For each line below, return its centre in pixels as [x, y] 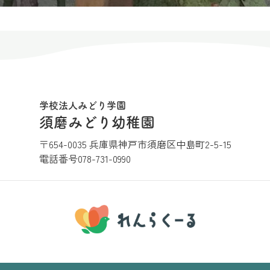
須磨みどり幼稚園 [97, 122]
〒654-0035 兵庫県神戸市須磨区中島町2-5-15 [135, 144]
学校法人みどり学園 [82, 105]
